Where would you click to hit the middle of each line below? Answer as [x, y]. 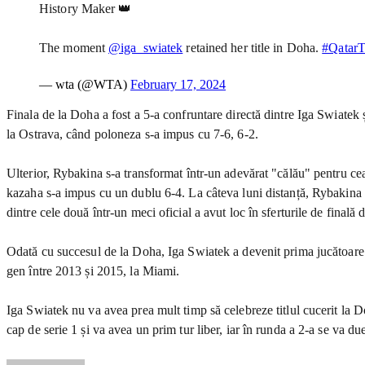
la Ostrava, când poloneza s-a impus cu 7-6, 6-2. [132, 134]
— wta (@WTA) [85, 84]
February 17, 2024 [178, 84]
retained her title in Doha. [253, 47]
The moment [74, 47]
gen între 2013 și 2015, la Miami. [93, 270]
